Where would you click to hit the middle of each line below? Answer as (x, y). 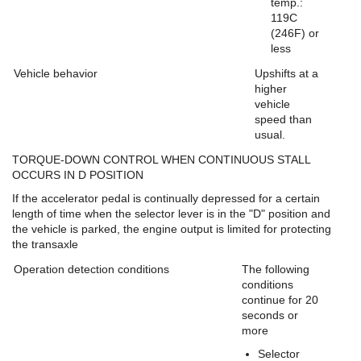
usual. (270, 134)
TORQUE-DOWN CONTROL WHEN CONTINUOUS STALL (161, 159)
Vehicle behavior (56, 73)
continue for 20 (280, 299)
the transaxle (45, 244)
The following (276, 269)
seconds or (270, 315)
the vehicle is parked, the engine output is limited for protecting (172, 228)
